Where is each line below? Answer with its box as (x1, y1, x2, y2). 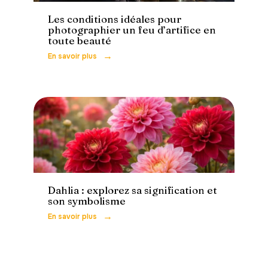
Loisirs (48, 155, 72, 165)
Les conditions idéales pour (48, 12, 181, 25)
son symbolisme (48, 194, 126, 208)
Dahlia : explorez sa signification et (48, 184, 217, 197)
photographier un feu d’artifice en (48, 23, 216, 36)
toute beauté (48, 33, 111, 47)
